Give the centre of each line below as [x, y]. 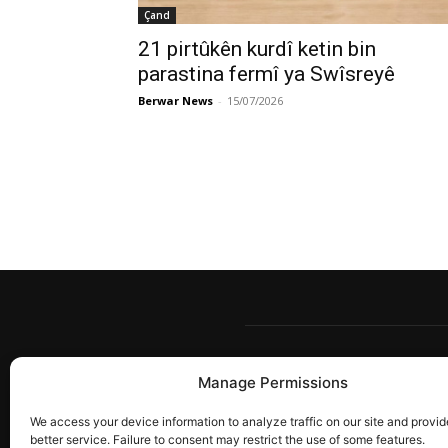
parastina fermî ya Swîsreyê [266, 74]
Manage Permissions [272, 382]
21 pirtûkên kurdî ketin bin [257, 49]
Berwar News [175, 100]
